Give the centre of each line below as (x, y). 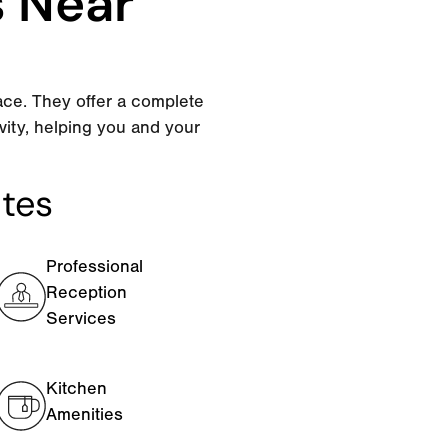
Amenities (85, 414)
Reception (87, 292)
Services (81, 318)
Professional (95, 266)
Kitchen (77, 388)
